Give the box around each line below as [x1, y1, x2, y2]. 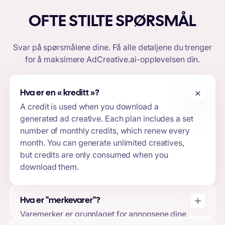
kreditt [63, 89, 89, 97]
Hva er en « [20, 89, 64, 97]
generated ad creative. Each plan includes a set [20, 114, 193, 124]
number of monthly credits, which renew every [20, 126, 190, 136]
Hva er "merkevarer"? [20, 197, 101, 205]
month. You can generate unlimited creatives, [20, 138, 184, 148]
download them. [20, 162, 79, 172]
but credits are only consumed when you [20, 150, 168, 160]
